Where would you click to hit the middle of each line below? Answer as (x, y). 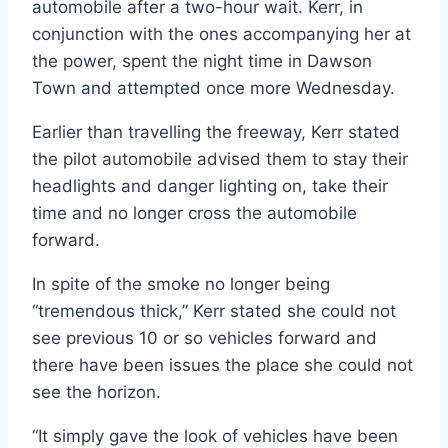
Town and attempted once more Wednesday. (216, 87)
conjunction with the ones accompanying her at (221, 33)
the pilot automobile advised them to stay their (220, 158)
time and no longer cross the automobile (194, 212)
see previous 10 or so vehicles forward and (204, 337)
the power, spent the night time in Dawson (202, 60)
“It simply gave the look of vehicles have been (215, 435)
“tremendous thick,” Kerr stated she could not (214, 310)
